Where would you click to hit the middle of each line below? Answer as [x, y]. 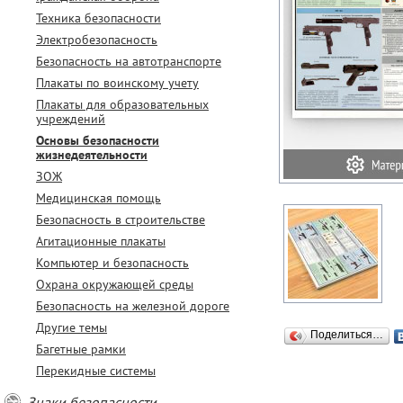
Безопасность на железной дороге [133, 306]
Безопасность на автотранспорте [129, 61]
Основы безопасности [98, 140]
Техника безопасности [99, 18]
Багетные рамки [81, 349]
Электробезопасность [97, 40]
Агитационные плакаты [101, 241]
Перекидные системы [96, 371]
